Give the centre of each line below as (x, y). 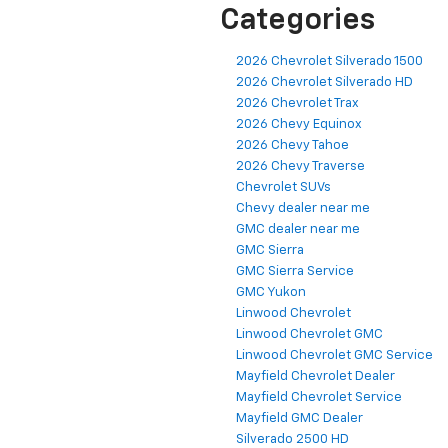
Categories (297, 21)
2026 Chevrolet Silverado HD (324, 83)
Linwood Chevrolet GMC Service (334, 356)
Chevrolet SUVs (283, 188)
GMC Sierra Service (295, 272)
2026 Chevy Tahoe (292, 146)
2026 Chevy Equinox (299, 125)
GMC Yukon (271, 293)
